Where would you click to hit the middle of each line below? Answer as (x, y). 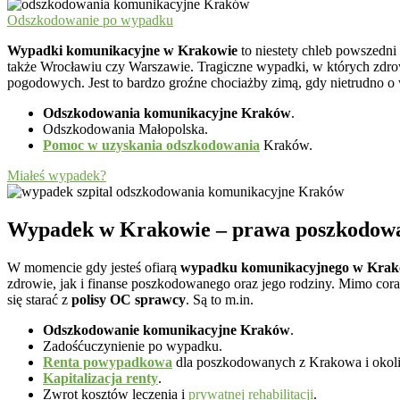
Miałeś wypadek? (57, 175)
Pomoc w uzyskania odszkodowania (151, 145)
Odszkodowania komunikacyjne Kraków (167, 112)
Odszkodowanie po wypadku (90, 20)
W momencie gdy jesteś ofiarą (94, 267)
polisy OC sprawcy (129, 299)
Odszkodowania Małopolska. (125, 129)
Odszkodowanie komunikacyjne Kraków (167, 329)
